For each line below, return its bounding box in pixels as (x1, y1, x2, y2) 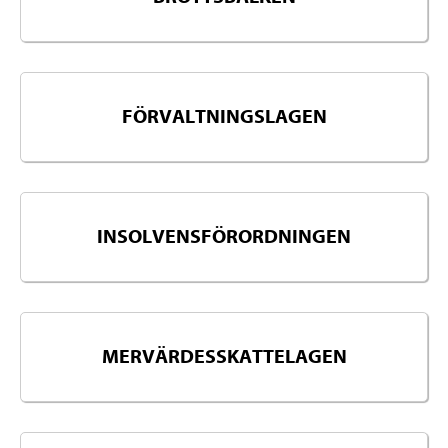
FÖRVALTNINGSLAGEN (121, 105, 327, 129)
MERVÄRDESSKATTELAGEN (101, 345, 347, 369)
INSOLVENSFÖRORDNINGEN (97, 225, 351, 249)
